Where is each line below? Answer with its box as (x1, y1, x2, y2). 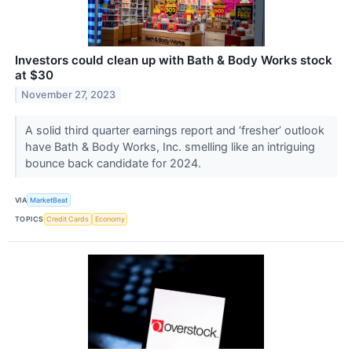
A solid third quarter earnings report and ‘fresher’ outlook (24, 123, 324, 137)
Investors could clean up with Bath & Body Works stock (15, 53, 332, 68)
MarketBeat (30, 195, 68, 204)
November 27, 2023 (21, 89, 116, 101)
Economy (94, 214, 125, 224)
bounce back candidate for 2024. (24, 156, 204, 170)
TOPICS (15, 214, 44, 224)
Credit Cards (46, 214, 90, 224)
